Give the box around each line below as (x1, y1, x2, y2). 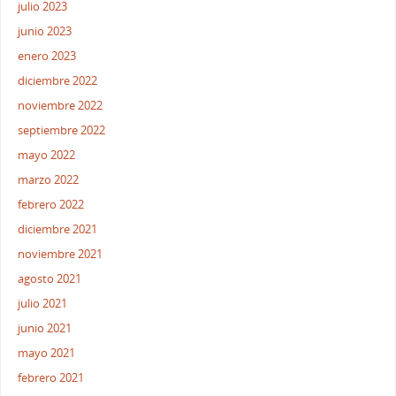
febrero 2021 (18, 370, 85, 386)
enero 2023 (18, 49, 77, 65)
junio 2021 (18, 321, 72, 337)
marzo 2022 (18, 172, 80, 188)
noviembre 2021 (18, 247, 103, 263)
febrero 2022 (18, 197, 85, 213)
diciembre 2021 (18, 222, 98, 238)
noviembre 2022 (18, 98, 103, 114)
